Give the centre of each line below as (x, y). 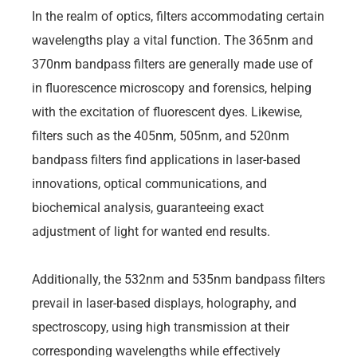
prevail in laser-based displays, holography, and (164, 303)
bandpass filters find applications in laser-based (166, 159)
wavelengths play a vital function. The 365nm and (173, 40)
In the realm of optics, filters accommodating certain (178, 16)
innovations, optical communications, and (149, 183)
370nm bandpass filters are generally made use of (173, 64)
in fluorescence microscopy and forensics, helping (172, 88)
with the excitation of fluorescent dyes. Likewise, (167, 112)
